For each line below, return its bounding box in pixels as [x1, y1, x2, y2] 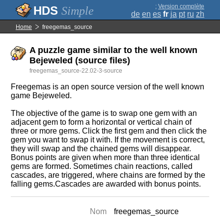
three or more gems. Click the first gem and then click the [11, 127, 207, 135]
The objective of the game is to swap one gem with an [11, 109, 197, 117]
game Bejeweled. [11, 91, 72, 100]
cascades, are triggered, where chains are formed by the [11, 171, 206, 179]
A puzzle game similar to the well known [29, 45, 198, 55]
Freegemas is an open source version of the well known [11, 82, 205, 91]
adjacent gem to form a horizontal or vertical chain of [11, 118, 192, 126]
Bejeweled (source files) [29, 55, 131, 65]
